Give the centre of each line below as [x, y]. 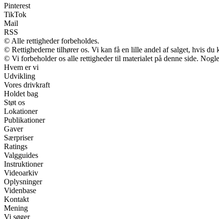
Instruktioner [23, 164]
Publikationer [24, 120]
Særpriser [19, 138]
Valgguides [21, 155]
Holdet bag [21, 94]
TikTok [15, 15]
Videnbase [20, 191]
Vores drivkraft [27, 85]
